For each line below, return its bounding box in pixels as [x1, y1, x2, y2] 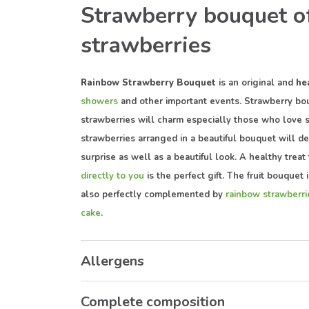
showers [81, 94, 118, 108]
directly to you [81, 169, 144, 182]
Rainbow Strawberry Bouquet [81, 76, 216, 89]
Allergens [81, 251, 144, 270]
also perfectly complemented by [81, 188, 226, 201]
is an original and [216, 76, 293, 89]
